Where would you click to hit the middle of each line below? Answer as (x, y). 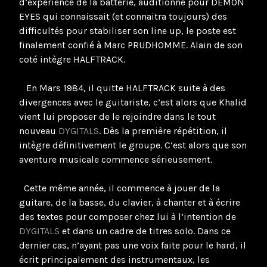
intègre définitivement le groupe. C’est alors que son (133, 145)
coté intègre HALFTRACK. (72, 60)
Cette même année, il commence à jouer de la (119, 188)
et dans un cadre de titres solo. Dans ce (145, 231)
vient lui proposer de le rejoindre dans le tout (117, 117)
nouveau (39, 131)
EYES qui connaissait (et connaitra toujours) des (123, 17)
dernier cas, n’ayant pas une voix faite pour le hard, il (133, 246)
